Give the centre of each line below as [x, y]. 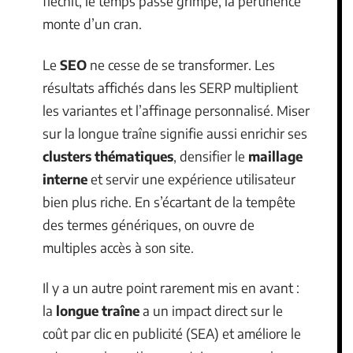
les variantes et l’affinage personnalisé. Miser [176, 110]
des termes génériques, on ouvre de [149, 224]
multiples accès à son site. [118, 247]
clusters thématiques [108, 156]
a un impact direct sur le [211, 310]
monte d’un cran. [92, 24]
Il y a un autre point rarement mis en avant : [171, 288]
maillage [275, 156]
